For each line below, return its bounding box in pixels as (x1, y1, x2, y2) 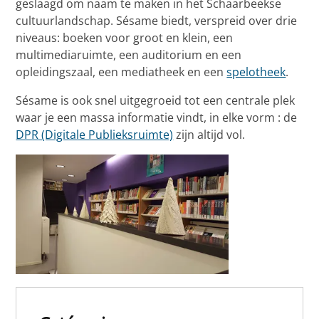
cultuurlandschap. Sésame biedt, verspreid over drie (16, 13, 298, 29)
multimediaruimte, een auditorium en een (16, 47, 242, 63)
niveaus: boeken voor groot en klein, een (16, 30, 234, 46)
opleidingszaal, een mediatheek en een (16, 64, 227, 80)
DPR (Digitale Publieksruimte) (16, 127, 174, 143)
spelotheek (226, 64, 286, 80)
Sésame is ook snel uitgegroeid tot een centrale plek (16, 93, 296, 109)
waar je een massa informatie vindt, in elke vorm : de (16, 110, 298, 126)
